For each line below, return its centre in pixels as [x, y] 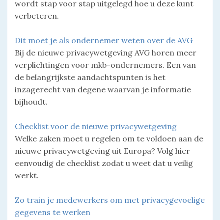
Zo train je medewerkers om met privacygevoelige [110, 200]
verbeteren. [37, 15]
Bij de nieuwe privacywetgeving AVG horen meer [106, 52]
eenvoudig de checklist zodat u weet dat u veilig [104, 163]
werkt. [27, 175]
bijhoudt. [31, 101]
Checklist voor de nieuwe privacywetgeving [96, 126]
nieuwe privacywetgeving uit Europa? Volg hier [102, 151]
